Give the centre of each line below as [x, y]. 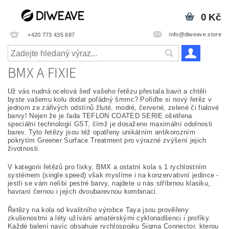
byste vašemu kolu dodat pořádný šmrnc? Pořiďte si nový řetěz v [110, 99]
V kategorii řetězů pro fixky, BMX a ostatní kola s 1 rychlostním [107, 167]
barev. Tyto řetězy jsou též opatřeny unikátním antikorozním [101, 132]
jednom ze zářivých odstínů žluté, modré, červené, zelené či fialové [113, 108]
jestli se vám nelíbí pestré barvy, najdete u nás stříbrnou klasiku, [109, 183]
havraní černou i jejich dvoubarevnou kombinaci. [83, 191]
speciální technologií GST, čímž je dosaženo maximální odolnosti [110, 124]
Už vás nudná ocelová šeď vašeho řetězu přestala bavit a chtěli [107, 91]
